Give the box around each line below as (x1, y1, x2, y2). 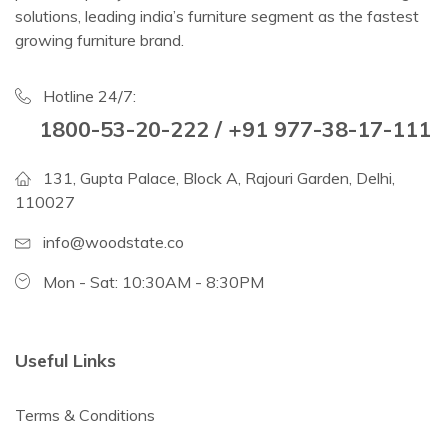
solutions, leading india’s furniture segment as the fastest (15, 5, 419, 26)
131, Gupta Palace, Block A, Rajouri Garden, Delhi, (43, 167, 395, 188)
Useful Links (15, 348, 116, 372)
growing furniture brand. (15, 29, 184, 50)
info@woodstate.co (43, 231, 184, 252)
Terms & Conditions (15, 404, 155, 425)
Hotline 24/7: (43, 85, 136, 106)
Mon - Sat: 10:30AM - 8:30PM (43, 271, 264, 292)
